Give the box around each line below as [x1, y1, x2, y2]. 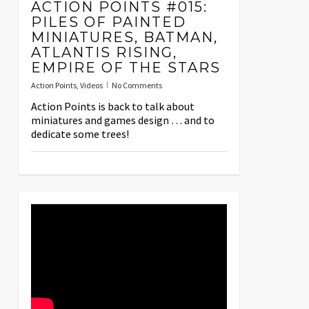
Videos [79, 80, 103, 91]
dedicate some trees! [30, 127, 129, 141]
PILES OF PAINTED [30, 14, 186, 31]
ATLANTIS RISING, [30, 44, 177, 61]
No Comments [111, 80, 162, 91]
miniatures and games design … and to [30, 113, 215, 128]
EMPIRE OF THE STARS [30, 59, 221, 77]
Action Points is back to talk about [30, 99, 195, 114]
